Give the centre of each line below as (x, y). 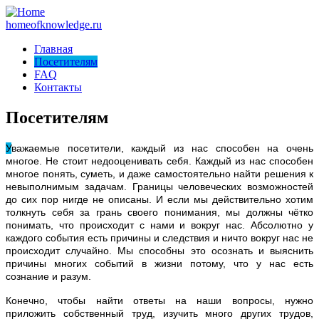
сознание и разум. (48, 276)
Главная (53, 49)
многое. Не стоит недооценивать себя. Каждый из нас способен (159, 161)
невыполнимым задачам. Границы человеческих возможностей (159, 186)
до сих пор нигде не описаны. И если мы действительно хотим (159, 199)
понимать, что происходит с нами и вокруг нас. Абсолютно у (159, 225)
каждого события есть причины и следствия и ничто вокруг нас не (159, 237)
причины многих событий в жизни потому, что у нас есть (159, 263)
